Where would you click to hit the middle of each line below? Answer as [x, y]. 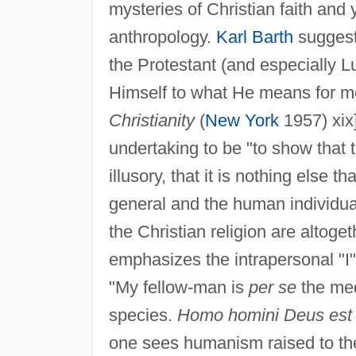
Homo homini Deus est [264, 315]
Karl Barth [254, 37]
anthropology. [162, 37]
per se [272, 287]
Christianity [151, 120]
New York [242, 120]
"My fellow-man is [178, 287]
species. [143, 315]
